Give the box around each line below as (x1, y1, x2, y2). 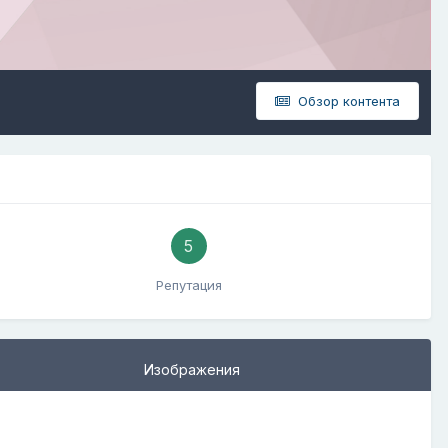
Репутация (155, 276, 222, 293)
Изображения (143, 360, 240, 378)
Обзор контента (294, 92, 400, 109)
